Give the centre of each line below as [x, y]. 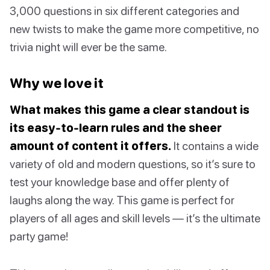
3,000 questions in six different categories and [124, 11]
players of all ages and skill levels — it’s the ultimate [135, 218]
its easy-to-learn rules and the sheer [116, 128]
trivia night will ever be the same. [88, 47]
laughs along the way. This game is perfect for [122, 200]
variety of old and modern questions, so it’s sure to [133, 164]
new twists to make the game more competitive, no [134, 29]
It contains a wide [215, 146]
